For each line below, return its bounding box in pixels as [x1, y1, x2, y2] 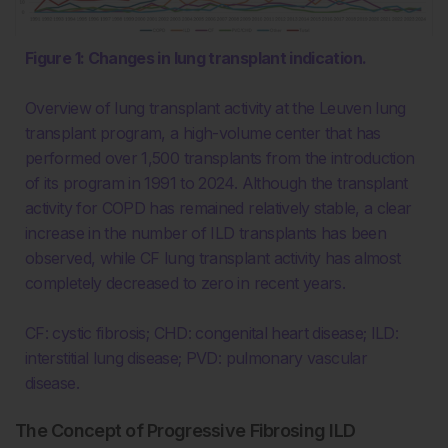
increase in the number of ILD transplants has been [25, 222, 386, 243]
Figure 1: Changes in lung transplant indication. [25, 47, 367, 68]
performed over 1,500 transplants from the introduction [25, 147, 415, 168]
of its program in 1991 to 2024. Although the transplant [25, 172, 408, 193]
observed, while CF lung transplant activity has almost [25, 247, 401, 268]
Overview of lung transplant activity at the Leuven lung [25, 97, 406, 118]
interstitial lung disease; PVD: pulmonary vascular [25, 347, 367, 368]
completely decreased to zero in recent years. [25, 272, 346, 293]
